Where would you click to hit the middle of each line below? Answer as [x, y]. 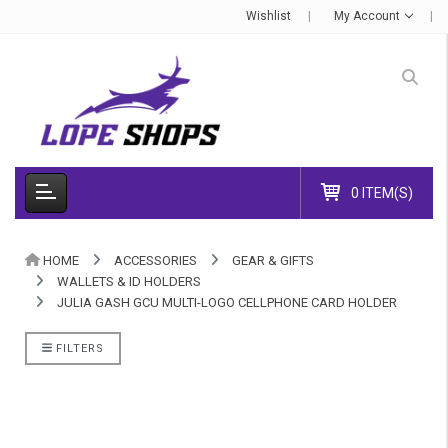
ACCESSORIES [155, 260]
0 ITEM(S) [382, 192]
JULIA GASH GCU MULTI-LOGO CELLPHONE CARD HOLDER [227, 302]
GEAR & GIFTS [272, 260]
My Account [369, 16]
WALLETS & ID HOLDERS [129, 281]
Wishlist [269, 16]
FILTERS [77, 348]
